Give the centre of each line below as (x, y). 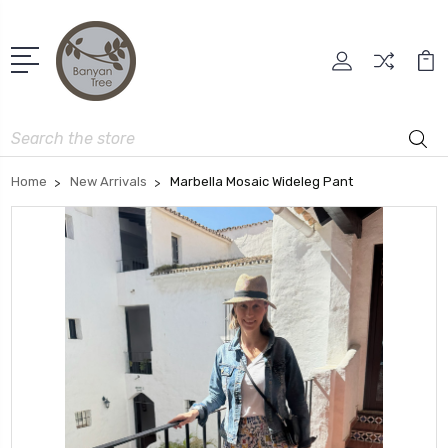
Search (34, 132)
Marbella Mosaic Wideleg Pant (261, 181)
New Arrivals (108, 181)
